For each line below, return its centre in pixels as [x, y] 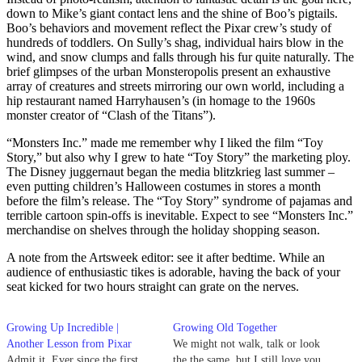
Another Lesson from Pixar [69, 343]
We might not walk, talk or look [246, 343]
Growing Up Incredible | [63, 327]
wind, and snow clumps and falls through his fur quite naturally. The [180, 57]
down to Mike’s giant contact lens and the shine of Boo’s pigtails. [172, 13]
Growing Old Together [225, 327]
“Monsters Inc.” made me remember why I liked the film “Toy [165, 142]
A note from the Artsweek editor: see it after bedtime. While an [166, 257]
